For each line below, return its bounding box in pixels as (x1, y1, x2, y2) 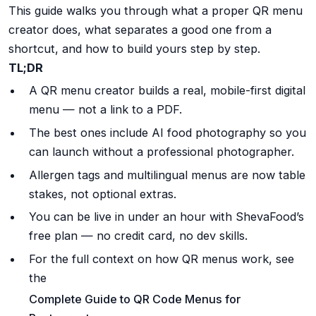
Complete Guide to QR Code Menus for (28, 292, 241, 307)
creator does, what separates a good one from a (8, 22, 272, 37)
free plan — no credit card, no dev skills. (28, 229, 248, 243)
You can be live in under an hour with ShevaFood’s (28, 209, 304, 224)
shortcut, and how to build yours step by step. (8, 41, 260, 56)
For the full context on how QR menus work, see (28, 252, 294, 267)
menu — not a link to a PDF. (28, 102, 182, 117)
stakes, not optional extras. (28, 186, 176, 201)
